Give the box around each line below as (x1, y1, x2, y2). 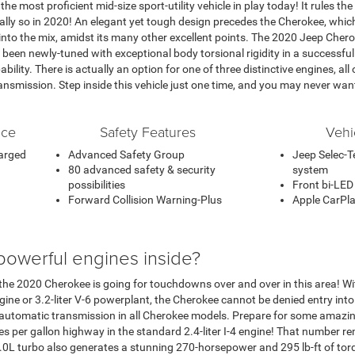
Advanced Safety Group (68, 147, 185, 161)
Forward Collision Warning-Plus (68, 193, 222, 206)
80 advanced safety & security (68, 162, 216, 176)
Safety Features (99, 121, 196, 141)
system (292, 162, 328, 176)
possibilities (68, 177, 125, 191)
